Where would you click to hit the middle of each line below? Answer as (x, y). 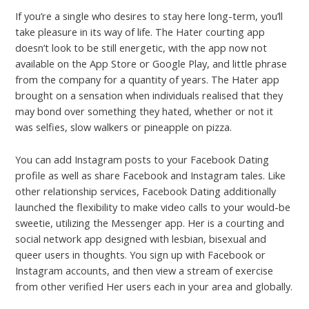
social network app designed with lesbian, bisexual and (141, 238)
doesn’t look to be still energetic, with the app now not (141, 48)
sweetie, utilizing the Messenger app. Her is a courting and (150, 222)
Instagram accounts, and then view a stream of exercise (144, 270)
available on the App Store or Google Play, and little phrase (151, 64)
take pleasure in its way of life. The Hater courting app (140, 32)
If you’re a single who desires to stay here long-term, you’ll (149, 16)
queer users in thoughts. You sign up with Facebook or (141, 254)
